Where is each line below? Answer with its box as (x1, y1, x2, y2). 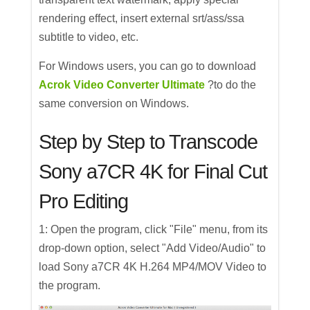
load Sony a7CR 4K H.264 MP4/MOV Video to (39, 261, 267, 273)
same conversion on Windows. (39, 98, 190, 110)
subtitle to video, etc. (39, 31, 139, 44)
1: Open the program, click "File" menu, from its (39, 224, 268, 236)
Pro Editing (39, 190, 129, 213)
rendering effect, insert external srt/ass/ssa (39, 12, 245, 25)
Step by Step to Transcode (39, 131, 258, 154)
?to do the (205, 79, 257, 91)
